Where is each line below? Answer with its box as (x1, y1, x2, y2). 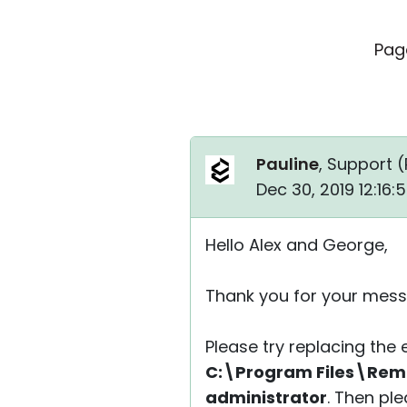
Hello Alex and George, (205, 233, 388, 256)
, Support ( (319, 153, 404, 175)
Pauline (256, 153, 319, 175)
